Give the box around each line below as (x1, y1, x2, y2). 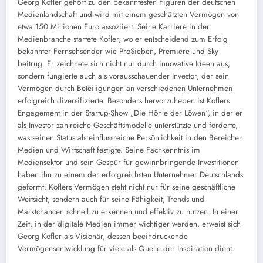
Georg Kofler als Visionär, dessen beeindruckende (18, 230, 188, 242)
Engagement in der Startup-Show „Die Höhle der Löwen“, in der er (18, 107, 242, 119)
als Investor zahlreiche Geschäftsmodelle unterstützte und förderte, (18, 119, 238, 131)
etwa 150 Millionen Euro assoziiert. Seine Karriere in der (18, 21, 210, 32)
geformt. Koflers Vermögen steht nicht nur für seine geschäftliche (18, 181, 235, 193)
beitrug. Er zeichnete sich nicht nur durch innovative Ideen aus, (18, 58, 230, 69)
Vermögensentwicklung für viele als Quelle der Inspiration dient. (18, 242, 234, 254)
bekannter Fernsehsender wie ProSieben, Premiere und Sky (18, 45, 218, 57)
